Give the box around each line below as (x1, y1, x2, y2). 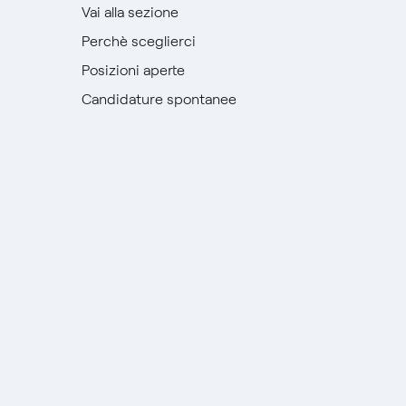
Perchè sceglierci (81, 33, 196, 50)
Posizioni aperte (81, 62, 185, 79)
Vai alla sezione (81, 4, 179, 21)
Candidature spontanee (81, 91, 237, 108)
